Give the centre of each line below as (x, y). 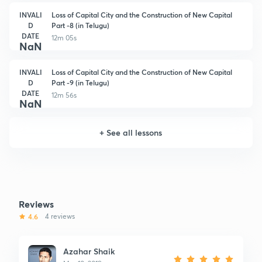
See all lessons (135, 132)
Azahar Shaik (89, 251)
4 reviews (60, 216)
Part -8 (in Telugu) (80, 25)
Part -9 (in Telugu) (80, 82)
